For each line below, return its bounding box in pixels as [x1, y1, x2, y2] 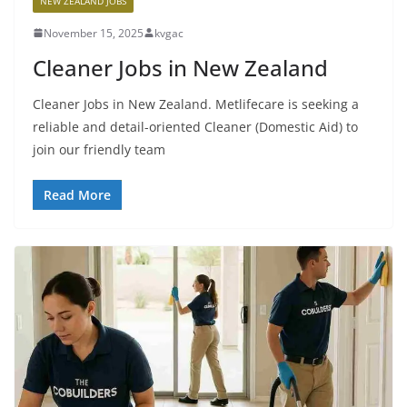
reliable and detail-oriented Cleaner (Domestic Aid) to [33, 117, 358, 135]
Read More [44, 185, 111, 203]
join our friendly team [33, 140, 165, 158]
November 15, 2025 [44, 25, 144, 41]
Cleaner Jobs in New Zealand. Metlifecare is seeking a [33, 94, 359, 113]
